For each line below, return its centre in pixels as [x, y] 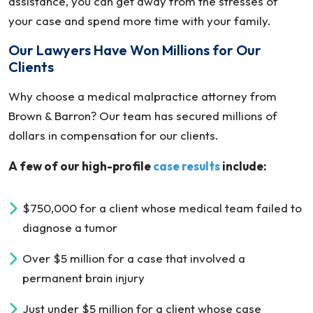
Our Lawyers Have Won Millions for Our [135, 50]
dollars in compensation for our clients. [114, 135]
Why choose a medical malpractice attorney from [143, 96]
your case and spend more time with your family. [140, 21]
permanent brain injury [83, 278]
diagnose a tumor [70, 227]
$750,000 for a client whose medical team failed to [162, 208]
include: [243, 166]
